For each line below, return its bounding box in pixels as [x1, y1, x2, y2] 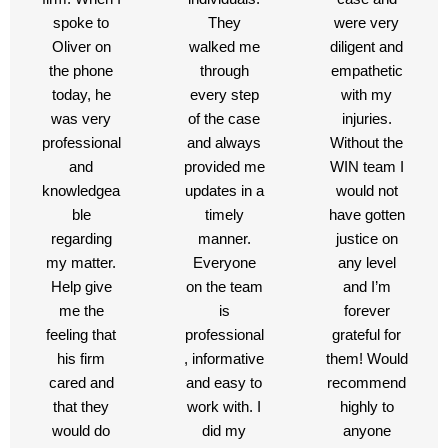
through [199, 63, 249, 80]
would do [52, 423, 111, 440]
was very [51, 111, 112, 128]
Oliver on [51, 39, 111, 56]
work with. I [187, 399, 261, 416]
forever [343, 303, 390, 320]
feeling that [46, 327, 117, 344]
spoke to [53, 15, 110, 32]
